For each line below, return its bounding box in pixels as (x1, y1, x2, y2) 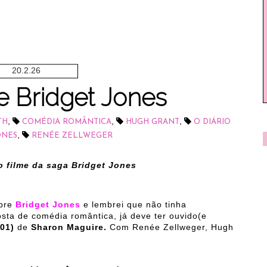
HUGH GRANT (125, 118, 179, 126)
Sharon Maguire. (28, 222, 110, 232)
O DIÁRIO (193, 118, 231, 126)
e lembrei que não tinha (80, 200, 187, 209)
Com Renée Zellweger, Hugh (110, 222, 234, 232)
